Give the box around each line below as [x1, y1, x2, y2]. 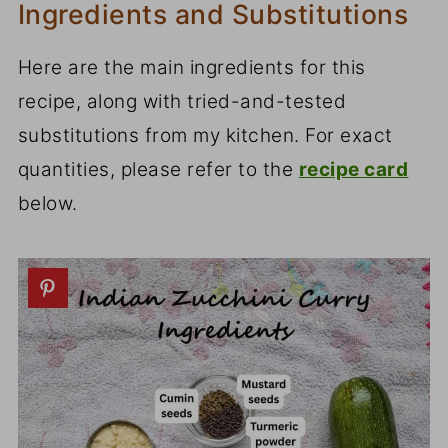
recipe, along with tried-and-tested [17, 89, 347, 113]
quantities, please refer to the [17, 157, 299, 181]
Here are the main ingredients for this [17, 55, 366, 79]
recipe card [298, 157, 409, 181]
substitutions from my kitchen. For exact [17, 123, 393, 147]
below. [17, 191, 78, 215]
